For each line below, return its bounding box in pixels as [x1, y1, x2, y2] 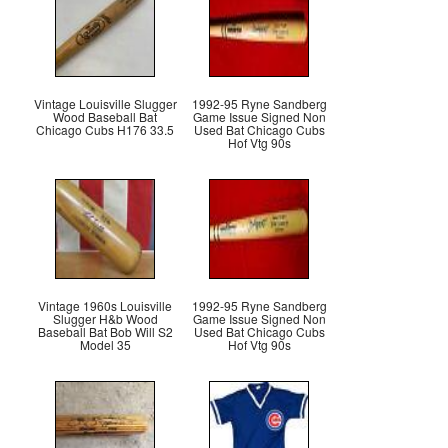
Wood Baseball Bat [53, 107, 157, 125]
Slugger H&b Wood [52, 309, 158, 327]
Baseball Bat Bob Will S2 [37, 322, 173, 340]
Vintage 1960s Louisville [38, 296, 172, 314]
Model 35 [79, 335, 131, 353]
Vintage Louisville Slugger [33, 94, 177, 112]
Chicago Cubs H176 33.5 [36, 120, 174, 138]
